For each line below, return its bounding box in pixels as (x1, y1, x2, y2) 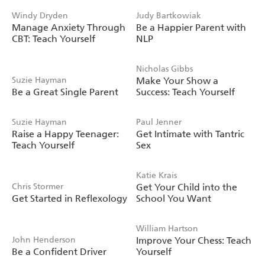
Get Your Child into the (136, 181, 237, 193)
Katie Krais (136, 170, 177, 180)
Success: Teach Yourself (136, 86, 235, 98)
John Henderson (12, 234, 76, 245)
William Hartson (136, 223, 198, 234)
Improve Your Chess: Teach (136, 234, 251, 246)
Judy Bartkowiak (136, 10, 201, 21)
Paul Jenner (136, 117, 182, 127)
